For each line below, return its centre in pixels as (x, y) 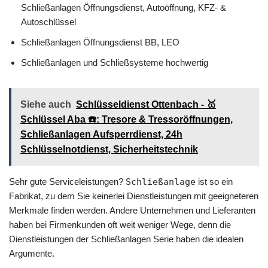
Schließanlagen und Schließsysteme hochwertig (115, 63)
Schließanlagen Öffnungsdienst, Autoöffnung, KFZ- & (124, 8)
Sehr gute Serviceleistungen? (67, 182)
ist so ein (214, 182)
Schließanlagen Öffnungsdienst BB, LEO (100, 42)
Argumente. (32, 254)
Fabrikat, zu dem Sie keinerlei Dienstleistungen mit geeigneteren (134, 196)
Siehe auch (46, 105)
